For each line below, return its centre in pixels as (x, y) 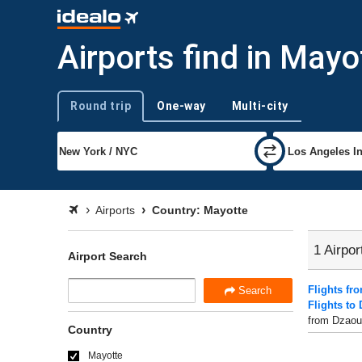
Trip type (77, 113)
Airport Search (107, 256)
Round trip (101, 106)
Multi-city (260, 106)
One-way (181, 106)
